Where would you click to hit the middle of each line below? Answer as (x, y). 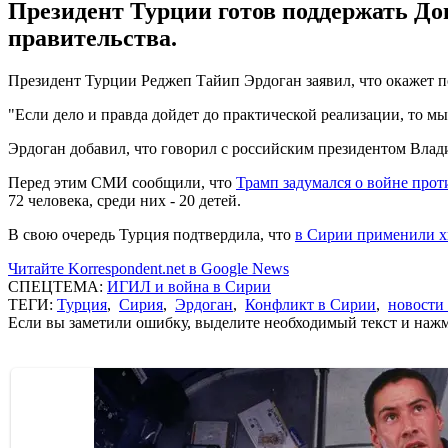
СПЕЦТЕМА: (57, 286)
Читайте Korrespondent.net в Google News (148, 268)
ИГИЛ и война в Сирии (189, 286)
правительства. (92, 37)
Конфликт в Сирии (310, 304)
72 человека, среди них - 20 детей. (124, 200)
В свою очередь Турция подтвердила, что (151, 234)
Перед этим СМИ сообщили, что (122, 182)
